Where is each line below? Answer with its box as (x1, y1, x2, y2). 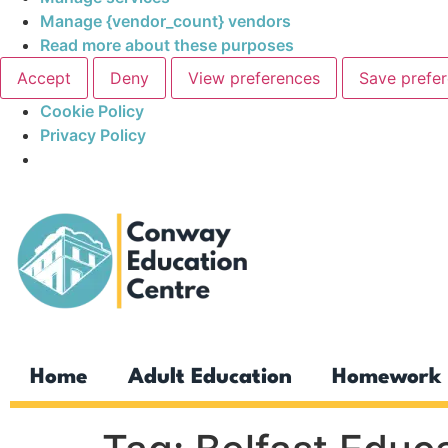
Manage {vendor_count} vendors (40, 10, 291, 31)
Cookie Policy (40, 100, 144, 121)
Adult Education (128, 366, 292, 388)
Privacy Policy (40, 124, 146, 145)
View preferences (188, 67, 320, 88)
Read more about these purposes (40, 34, 294, 55)
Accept (17, 67, 71, 88)
